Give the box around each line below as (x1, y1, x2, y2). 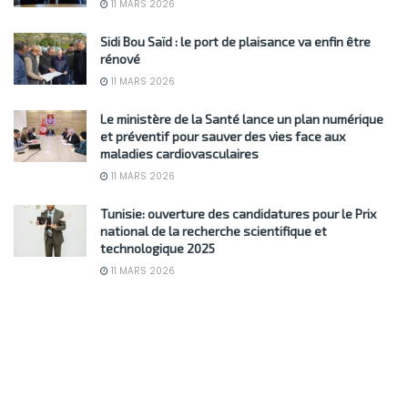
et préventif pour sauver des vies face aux (100, 127, 345, 144)
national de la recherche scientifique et (100, 222, 327, 239)
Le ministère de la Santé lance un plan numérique (100, 110, 383, 127)
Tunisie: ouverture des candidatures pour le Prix (100, 205, 376, 221)
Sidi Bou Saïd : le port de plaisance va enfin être (100, 33, 371, 49)
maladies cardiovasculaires (100, 145, 259, 161)
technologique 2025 (100, 240, 215, 256)
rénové (100, 50, 140, 66)
